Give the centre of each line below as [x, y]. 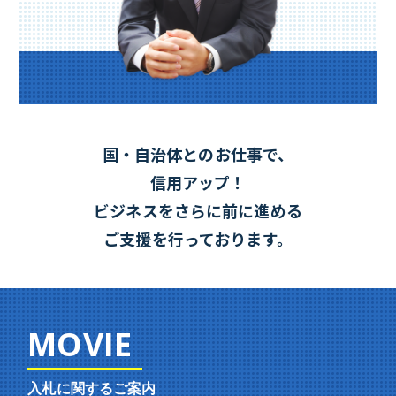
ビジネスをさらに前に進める [198, 210]
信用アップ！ [198, 182]
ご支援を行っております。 [198, 239]
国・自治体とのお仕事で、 [198, 154]
